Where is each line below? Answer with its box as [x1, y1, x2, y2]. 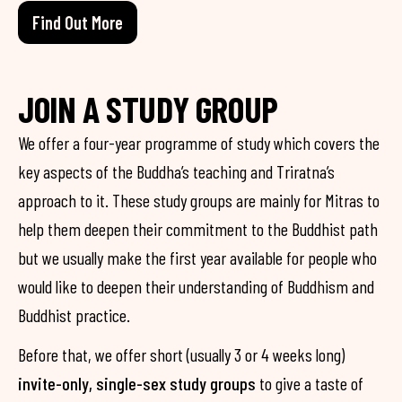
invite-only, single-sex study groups [18, 372, 256, 394]
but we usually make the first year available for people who [18, 247, 377, 268]
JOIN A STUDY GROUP [18, 87, 278, 130]
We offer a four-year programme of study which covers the [18, 132, 380, 153]
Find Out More [32, 12, 123, 33]
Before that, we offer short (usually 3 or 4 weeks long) [18, 344, 345, 365]
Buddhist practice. [18, 304, 130, 326]
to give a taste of [256, 372, 363, 394]
